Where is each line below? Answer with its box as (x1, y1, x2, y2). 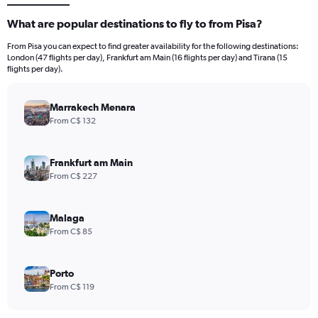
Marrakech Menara (50, 102, 136, 114)
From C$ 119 (50, 282, 94, 292)
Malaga (50, 212, 84, 224)
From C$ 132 (50, 116, 96, 126)
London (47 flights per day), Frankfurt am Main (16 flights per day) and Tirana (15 (7, 53, 287, 63)
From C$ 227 (50, 171, 97, 182)
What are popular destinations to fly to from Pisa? (7, 17, 263, 31)
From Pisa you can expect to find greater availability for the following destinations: (7, 41, 299, 52)
